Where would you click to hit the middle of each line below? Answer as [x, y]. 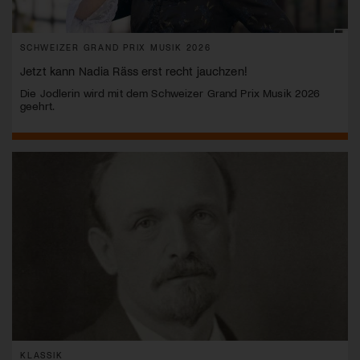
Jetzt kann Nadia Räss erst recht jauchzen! [134, 71]
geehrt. [37, 106]
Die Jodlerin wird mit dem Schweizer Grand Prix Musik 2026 [170, 93]
